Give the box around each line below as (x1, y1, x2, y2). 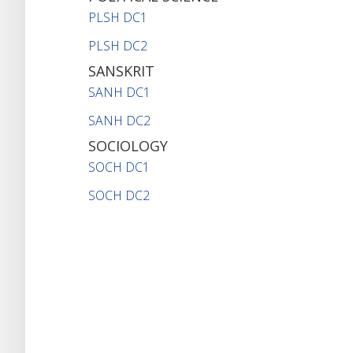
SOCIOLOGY (88, 136, 168, 155)
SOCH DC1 (88, 158, 150, 176)
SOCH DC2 (88, 186, 150, 204)
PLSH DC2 (88, 36, 147, 54)
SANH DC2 (88, 111, 150, 129)
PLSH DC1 (88, 8, 147, 26)
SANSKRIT (88, 61, 154, 80)
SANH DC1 (88, 83, 150, 101)
